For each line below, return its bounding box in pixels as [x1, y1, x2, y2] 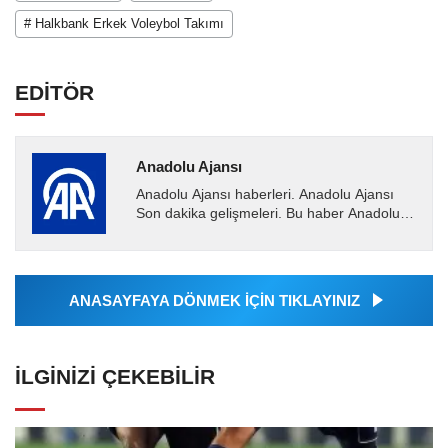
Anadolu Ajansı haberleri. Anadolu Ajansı [135, 187, 394, 203]
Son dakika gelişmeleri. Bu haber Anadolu [135, 206, 400, 222]
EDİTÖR [15, 81, 94, 105]
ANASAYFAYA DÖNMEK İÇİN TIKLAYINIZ [68, 292, 360, 310]
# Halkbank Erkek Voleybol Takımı [24, 16, 224, 32]
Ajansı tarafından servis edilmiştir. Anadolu [135, 225, 404, 241]
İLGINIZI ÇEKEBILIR [15, 365, 215, 389]
